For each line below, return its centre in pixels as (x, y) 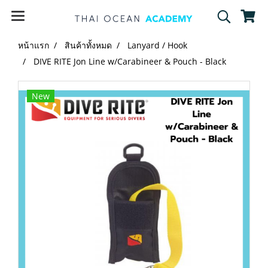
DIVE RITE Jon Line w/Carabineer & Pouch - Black (130, 61)
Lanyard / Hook (157, 45)
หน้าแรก (33, 45)
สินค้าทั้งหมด (88, 45)
